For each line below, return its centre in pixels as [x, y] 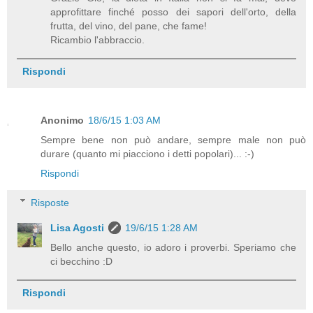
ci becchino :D [82, 261]
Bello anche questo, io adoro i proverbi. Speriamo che [173, 247]
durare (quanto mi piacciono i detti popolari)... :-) [147, 153]
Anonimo [62, 120]
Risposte [50, 202]
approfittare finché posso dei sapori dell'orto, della [173, 12]
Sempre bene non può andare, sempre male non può [173, 139]
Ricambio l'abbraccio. [98, 39]
